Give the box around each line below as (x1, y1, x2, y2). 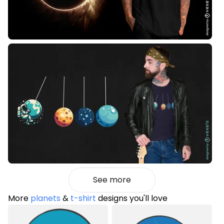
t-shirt (70, 192, 96, 204)
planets (30, 192, 60, 204)
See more (93, 174, 131, 186)
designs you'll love (96, 192, 167, 204)
